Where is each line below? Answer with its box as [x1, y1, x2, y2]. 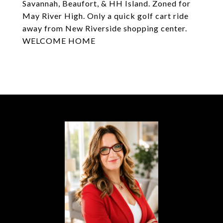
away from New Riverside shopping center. [22, 23, 187, 33]
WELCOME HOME [22, 36, 96, 45]
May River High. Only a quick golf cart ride [22, 11, 189, 20]
